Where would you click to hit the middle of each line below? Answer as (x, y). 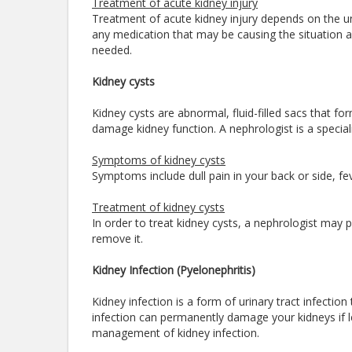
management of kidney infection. (177, 333)
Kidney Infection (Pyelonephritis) (174, 270)
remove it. (119, 238)
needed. (112, 50)
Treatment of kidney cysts (158, 207)
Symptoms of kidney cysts (159, 160)
